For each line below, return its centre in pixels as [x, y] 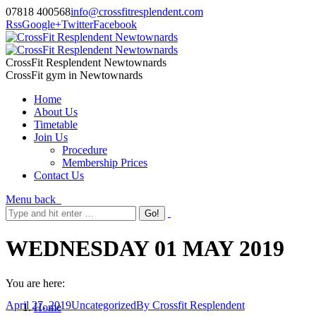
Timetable [56, 124]
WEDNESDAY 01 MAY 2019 [145, 249]
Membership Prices [105, 163]
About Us [56, 112]
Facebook [115, 24]
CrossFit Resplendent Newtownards [86, 62]
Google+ [42, 24]
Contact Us [59, 175]
